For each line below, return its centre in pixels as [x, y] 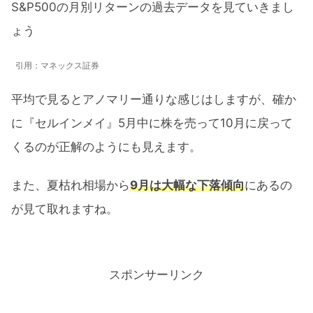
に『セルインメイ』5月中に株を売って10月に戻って [152, 123]
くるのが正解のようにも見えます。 [106, 147]
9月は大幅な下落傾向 [187, 185]
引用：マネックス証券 [57, 65]
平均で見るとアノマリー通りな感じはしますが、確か [154, 100]
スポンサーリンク [156, 275]
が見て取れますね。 [65, 209]
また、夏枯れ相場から [71, 185]
